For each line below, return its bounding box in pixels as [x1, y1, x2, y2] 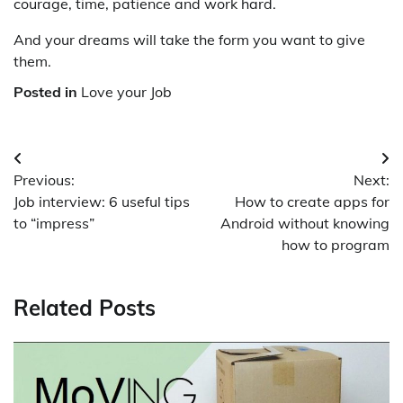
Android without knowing [220, 214, 390, 233]
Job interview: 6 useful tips [13, 193, 190, 211]
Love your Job [81, 83, 172, 102]
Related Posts [13, 294, 156, 322]
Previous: [13, 171, 75, 190]
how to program [282, 236, 390, 255]
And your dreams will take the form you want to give [13, 31, 365, 49]
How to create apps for [235, 193, 390, 211]
